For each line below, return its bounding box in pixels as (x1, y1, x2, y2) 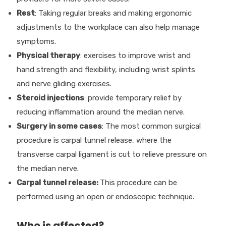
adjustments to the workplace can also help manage (16, 22, 200, 32)
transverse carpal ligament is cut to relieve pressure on (16, 149, 207, 159)
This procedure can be (99, 178, 177, 187)
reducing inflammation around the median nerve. (16, 107, 185, 117)
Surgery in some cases (16, 121, 102, 131)
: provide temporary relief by (84, 93, 182, 102)
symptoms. (16, 36, 56, 46)
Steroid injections (16, 93, 84, 102)
